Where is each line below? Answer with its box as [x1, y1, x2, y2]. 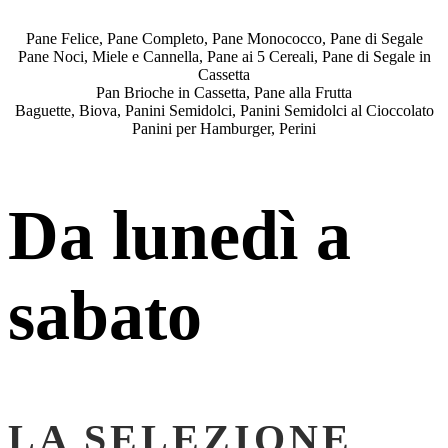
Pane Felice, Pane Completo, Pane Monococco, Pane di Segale [25, 30, 423, 48]
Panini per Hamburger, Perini [132, 120, 316, 138]
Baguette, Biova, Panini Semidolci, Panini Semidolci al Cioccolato [14, 102, 434, 120]
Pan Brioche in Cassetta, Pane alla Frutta [96, 84, 352, 102]
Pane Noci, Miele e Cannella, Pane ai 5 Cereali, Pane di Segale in [17, 48, 431, 66]
